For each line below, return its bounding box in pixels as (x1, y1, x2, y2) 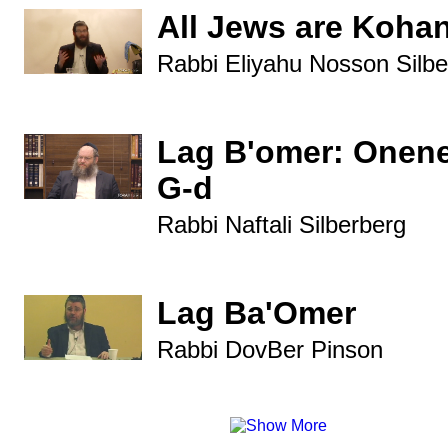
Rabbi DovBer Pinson (157, 336, 383, 363)
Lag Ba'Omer (157, 295, 356, 331)
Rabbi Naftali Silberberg (157, 211, 406, 238)
